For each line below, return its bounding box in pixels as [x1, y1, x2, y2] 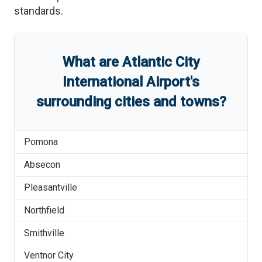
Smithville [24, 227, 64, 239]
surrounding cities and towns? [36, 94, 226, 110]
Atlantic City [122, 54, 200, 70]
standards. [14, 5, 63, 17]
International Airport [63, 74, 190, 90]
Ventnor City [24, 250, 74, 261]
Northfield [24, 205, 64, 216]
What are [62, 54, 122, 70]
